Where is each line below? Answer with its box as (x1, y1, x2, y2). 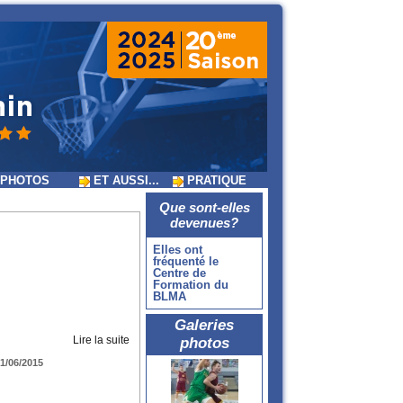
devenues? (170, 215, 238, 231)
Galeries (175, 317, 234, 335)
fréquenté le (153, 255, 219, 269)
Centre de (153, 266, 206, 281)
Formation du (153, 278, 228, 292)
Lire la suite (72, 334, 130, 347)
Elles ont (153, 243, 202, 257)
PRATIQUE (184, 174, 246, 188)
